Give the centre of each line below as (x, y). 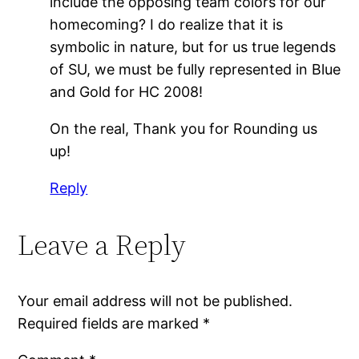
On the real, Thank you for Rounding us (184, 128)
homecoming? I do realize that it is (167, 24)
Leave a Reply (102, 244)
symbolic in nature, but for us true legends (193, 46)
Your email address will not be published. (155, 301)
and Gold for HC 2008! (127, 91)
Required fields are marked (111, 323)
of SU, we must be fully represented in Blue (196, 69)
